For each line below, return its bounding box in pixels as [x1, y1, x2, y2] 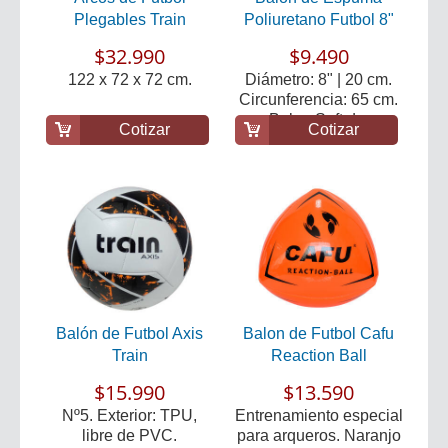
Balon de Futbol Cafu [243, 324, 394, 342]
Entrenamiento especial [234, 406, 403, 424]
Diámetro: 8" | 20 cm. [245, 70, 392, 88]
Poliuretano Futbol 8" [243, 10, 394, 28]
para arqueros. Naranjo [236, 426, 401, 444]
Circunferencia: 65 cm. [239, 90, 398, 108]
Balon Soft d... [269, 110, 368, 128]
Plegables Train [73, 10, 186, 28]
